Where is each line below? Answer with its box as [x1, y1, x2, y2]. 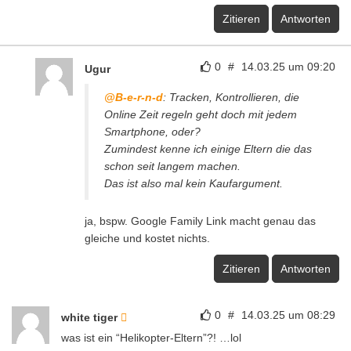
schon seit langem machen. [104, 159, 241, 172]
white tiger [61, 310, 121, 324]
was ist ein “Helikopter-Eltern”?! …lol [61, 331, 241, 344]
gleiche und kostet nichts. [85, 231, 210, 244]
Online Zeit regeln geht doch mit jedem [104, 107, 297, 121]
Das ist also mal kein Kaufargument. [104, 176, 283, 190]
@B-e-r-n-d [104, 90, 163, 103]
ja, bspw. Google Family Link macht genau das [85, 214, 316, 227]
